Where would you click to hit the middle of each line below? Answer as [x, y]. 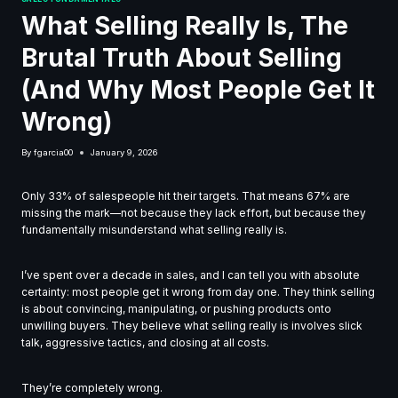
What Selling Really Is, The [185, 25]
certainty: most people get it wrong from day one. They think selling [198, 292]
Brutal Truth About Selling [182, 57]
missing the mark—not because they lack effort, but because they [194, 213]
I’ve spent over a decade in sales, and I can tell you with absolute [191, 275]
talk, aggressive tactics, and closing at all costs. [145, 343]
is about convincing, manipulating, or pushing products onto [176, 309]
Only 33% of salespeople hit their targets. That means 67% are [186, 196]
